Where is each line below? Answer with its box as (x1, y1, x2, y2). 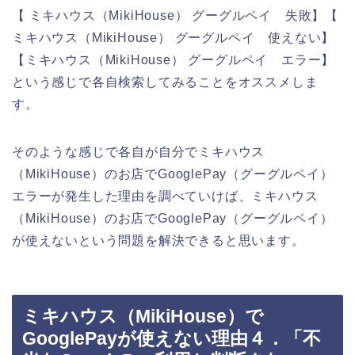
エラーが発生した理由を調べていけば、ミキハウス (12, 189, 319, 203)
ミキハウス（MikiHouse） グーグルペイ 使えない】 (12, 30, 335, 44)
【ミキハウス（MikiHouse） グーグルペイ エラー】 (12, 52, 335, 67)
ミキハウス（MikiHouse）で (22, 306, 264, 327)
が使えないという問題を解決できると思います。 (12, 233, 305, 247)
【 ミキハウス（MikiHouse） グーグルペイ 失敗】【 (12, 8, 338, 22)
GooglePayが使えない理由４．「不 (22, 328, 321, 349)
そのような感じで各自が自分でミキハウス (12, 144, 265, 158)
